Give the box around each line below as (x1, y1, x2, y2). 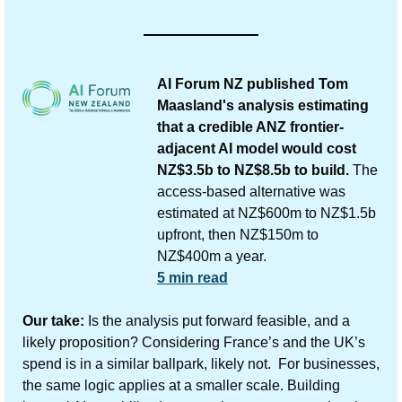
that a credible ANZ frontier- (156, 118, 344, 135)
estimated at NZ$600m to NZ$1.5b (156, 205, 376, 221)
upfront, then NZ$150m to (156, 226, 319, 242)
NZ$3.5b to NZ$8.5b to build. (156, 162, 349, 178)
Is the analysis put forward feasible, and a (84, 312, 350, 328)
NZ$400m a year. (156, 248, 267, 264)
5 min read (156, 269, 228, 285)
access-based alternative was (156, 183, 345, 199)
